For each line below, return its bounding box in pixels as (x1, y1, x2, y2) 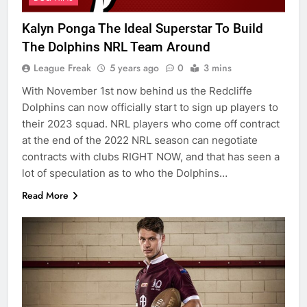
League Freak (34, 60, 91, 75)
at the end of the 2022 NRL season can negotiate (22, 133, 258, 147)
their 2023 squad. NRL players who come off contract (22, 116, 280, 130)
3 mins (204, 60, 232, 75)
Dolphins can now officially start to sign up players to (22, 100, 278, 114)
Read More (22, 188, 69, 202)
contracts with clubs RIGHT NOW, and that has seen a (22, 149, 280, 163)
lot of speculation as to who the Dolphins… (22, 166, 228, 180)
